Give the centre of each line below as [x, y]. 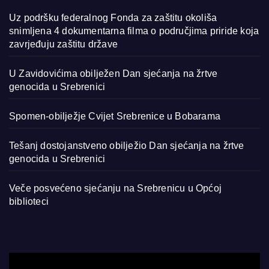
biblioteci [29, 202]
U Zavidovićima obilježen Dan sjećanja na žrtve [113, 74]
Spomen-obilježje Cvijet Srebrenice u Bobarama [115, 116]
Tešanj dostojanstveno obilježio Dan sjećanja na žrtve [127, 146]
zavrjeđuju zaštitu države [63, 44]
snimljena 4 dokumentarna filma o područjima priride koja [134, 31]
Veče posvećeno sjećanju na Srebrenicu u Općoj [116, 189]
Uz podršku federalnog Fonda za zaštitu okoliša [113, 18]
